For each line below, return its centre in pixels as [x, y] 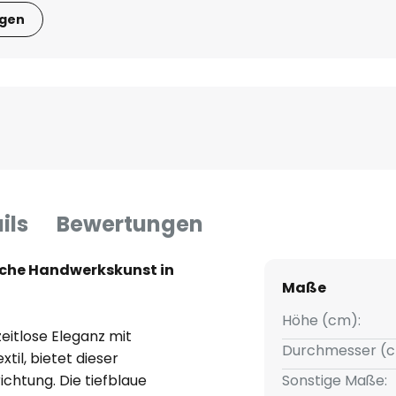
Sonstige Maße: [334, 381]
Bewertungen [130, 225]
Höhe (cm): [321, 321]
